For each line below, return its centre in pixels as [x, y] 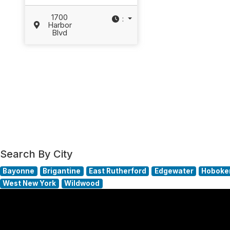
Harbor [60, 25]
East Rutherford [117, 171]
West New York [30, 184]
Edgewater [174, 171]
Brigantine [62, 171]
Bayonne [19, 171]
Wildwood [82, 184]
